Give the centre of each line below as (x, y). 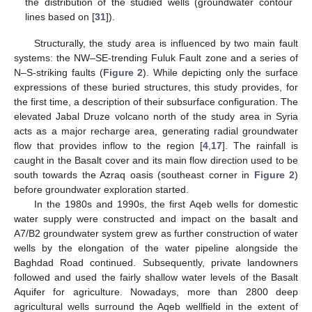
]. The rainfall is (260, 146)
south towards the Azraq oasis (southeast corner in (134, 175)
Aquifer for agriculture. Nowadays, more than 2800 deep (156, 292)
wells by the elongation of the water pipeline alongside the (156, 248)
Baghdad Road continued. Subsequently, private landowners (156, 263)
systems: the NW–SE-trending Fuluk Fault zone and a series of (156, 58)
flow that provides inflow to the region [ (108, 146)
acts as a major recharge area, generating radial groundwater (156, 131)
